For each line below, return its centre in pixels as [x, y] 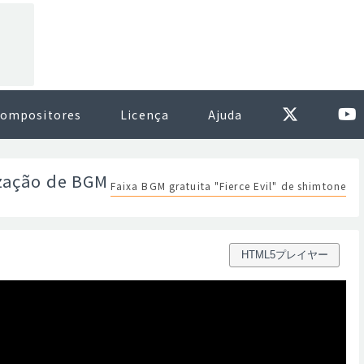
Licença [145, 115]
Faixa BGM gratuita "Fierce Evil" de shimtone [228, 185]
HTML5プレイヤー [284, 255]
